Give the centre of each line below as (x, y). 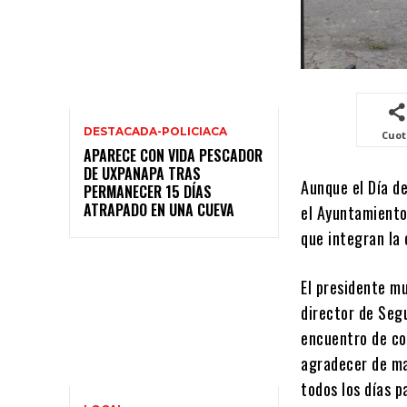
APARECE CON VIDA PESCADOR (173, 156)
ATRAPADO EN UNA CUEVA (159, 210)
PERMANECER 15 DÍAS (148, 192)
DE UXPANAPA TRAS (142, 174)
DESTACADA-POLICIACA (155, 132)
